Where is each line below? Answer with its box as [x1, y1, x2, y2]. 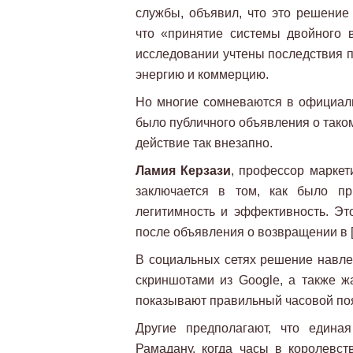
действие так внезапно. [136, 136, 273, 150]
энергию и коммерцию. [136, 68, 269, 81]
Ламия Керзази [136, 164, 232, 177]
